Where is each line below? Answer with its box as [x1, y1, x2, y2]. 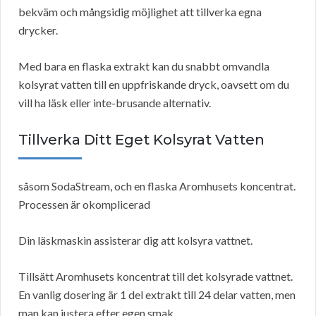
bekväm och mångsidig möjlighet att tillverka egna [18, 5, 262, 19]
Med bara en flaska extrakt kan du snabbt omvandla [18, 59, 269, 73]
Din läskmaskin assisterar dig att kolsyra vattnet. [18, 233, 253, 248]
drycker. [18, 23, 58, 37]
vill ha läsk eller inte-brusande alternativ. [18, 96, 211, 110]
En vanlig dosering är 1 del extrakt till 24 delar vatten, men [18, 288, 296, 302]
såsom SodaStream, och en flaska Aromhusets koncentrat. [18, 179, 296, 193]
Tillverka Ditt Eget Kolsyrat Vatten [18, 131, 265, 149]
